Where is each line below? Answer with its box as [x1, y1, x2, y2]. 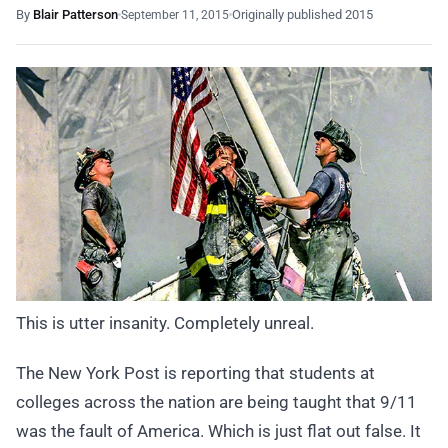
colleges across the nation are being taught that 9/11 [16, 391, 417, 412]
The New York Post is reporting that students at [16, 362, 375, 383]
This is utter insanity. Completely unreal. [16, 312, 314, 333]
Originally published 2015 [232, 7, 373, 22]
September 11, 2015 [121, 7, 229, 22]
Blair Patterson [33, 7, 118, 22]
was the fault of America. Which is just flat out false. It [16, 420, 421, 441]
